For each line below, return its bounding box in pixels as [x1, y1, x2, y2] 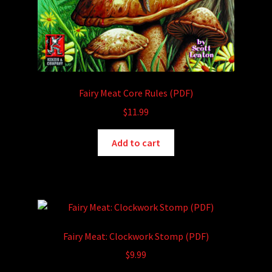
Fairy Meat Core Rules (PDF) [79, 87, 193, 100]
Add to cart [112, 136, 160, 149]
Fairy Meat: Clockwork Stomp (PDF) [63, 229, 209, 242]
